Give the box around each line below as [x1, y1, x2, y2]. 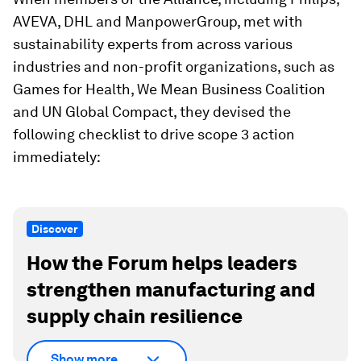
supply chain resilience [27, 305, 243, 329]
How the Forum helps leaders [27, 251, 297, 276]
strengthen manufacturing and [27, 278, 315, 302]
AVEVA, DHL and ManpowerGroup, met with [13, 13, 303, 31]
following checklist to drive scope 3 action [13, 126, 295, 143]
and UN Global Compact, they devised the [13, 103, 291, 121]
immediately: [13, 148, 101, 166]
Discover [31, 222, 78, 236]
